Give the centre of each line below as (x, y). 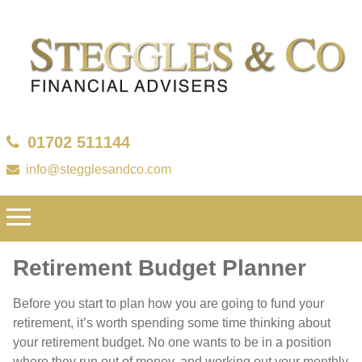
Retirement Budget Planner (160, 267)
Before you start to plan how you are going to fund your (168, 304)
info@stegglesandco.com (99, 170)
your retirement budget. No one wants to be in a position (172, 343)
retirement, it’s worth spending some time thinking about (172, 323)
